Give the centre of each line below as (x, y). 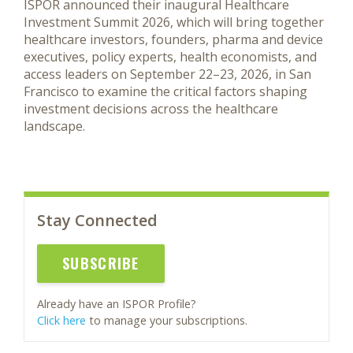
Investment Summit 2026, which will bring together (174, 22)
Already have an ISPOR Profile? (117, 304)
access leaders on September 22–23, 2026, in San (167, 74)
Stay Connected (97, 220)
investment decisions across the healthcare (151, 109)
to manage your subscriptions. (167, 321)
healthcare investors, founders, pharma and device (173, 39)
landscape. (54, 126)
